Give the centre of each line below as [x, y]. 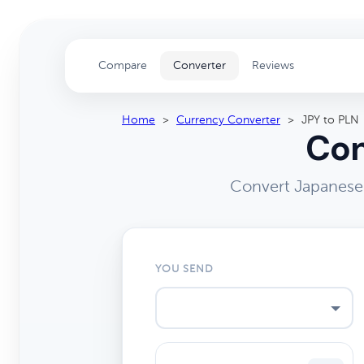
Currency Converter [228, 120]
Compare [123, 65]
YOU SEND [185, 269]
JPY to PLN [330, 120]
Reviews [273, 65]
